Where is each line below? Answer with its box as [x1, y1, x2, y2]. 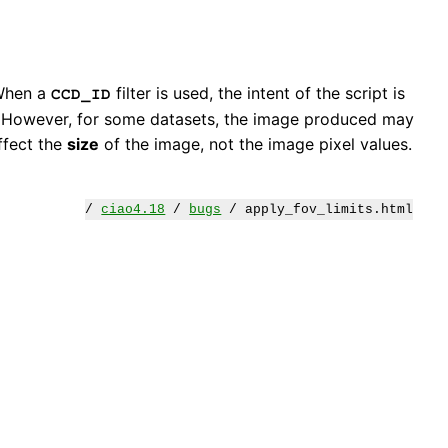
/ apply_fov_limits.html [221, 202, 414, 218]
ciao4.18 [101, 202, 166, 218]
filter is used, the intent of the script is [111, 83, 405, 104]
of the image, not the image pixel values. [99, 134, 412, 155]
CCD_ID [51, 86, 111, 103]
